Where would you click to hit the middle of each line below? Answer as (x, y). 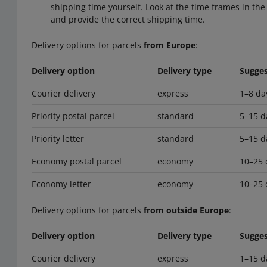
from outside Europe (187, 210)
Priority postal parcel (73, 116)
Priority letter (58, 139)
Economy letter (62, 184)
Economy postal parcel (77, 162)
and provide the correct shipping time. (128, 20)
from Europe (170, 45)
